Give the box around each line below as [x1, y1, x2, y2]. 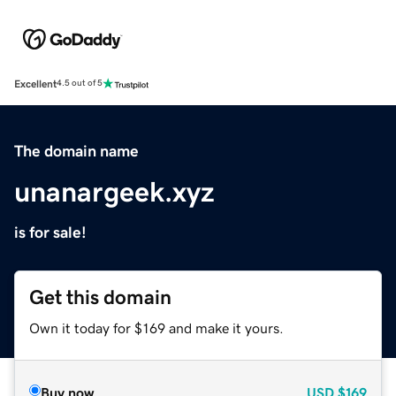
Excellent [14, 78, 57, 89]
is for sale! [14, 224, 87, 240]
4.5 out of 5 [57, 79, 103, 88]
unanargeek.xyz [14, 177, 215, 206]
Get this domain [29, 286, 171, 308]
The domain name [14, 142, 139, 159]
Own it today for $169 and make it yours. [29, 320, 284, 335]
